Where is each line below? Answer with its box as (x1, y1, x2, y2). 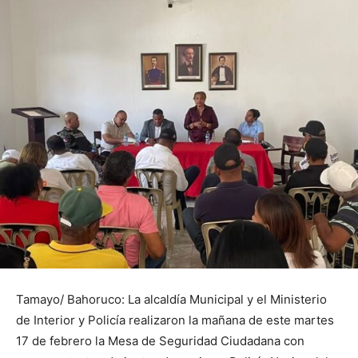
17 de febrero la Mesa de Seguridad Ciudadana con (16, 332, 304, 348)
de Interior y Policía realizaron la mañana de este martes (16, 312, 334, 328)
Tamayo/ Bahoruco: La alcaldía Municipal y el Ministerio (16, 291, 327, 307)
